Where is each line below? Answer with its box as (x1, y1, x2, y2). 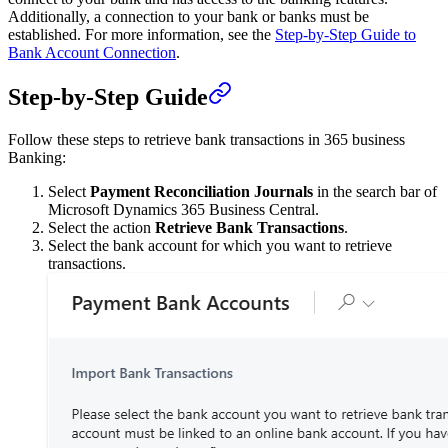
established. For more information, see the (8, 25, 275, 43)
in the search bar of (313, 183, 437, 201)
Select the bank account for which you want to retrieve (48, 237, 392, 255)
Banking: (8, 149, 66, 167)
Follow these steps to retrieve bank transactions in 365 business (8, 131, 405, 149)
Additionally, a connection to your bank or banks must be (8, 7, 369, 25)
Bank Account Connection (8, 43, 176, 61)
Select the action (48, 219, 155, 237)
